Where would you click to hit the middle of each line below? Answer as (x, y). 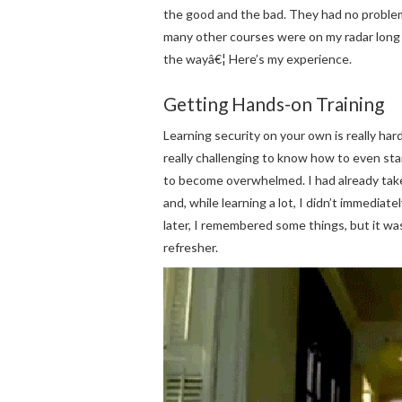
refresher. (191, 248)
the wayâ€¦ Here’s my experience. (258, 59)
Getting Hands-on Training (274, 104)
